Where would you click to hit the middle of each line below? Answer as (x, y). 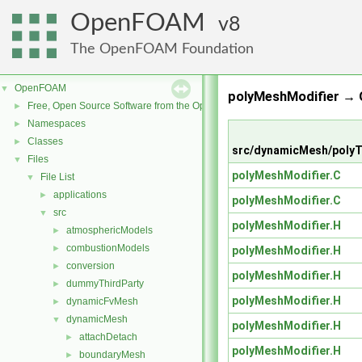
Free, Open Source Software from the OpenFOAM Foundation (162, 106)
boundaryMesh (112, 355)
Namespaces (57, 124)
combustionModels (108, 248)
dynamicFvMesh (102, 301)
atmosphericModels (109, 230)
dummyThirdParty (105, 284)
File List (57, 177)
